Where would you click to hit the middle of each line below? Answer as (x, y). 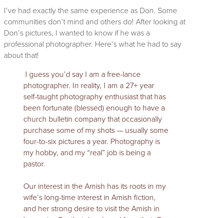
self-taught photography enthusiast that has (95, 97)
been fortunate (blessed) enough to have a (94, 108)
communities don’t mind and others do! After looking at (95, 22)
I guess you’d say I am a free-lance (82, 74)
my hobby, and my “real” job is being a (87, 153)
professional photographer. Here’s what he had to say (93, 44)
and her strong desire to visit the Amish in (91, 209)
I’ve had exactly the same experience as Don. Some (91, 11)
